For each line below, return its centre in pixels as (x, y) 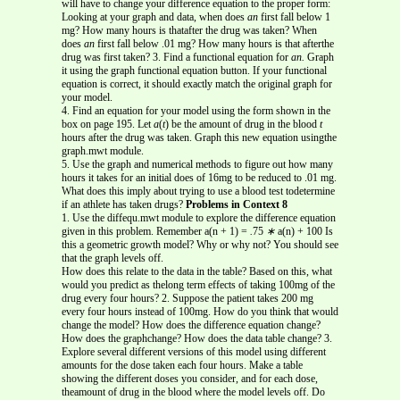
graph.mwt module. (103, 150)
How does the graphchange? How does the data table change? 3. (197, 338)
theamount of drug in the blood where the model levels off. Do (193, 392)
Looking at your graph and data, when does (154, 17)
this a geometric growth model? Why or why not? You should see (200, 244)
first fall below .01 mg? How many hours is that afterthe (216, 43)
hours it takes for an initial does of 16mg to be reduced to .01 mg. (199, 177)
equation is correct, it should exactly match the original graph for (197, 83)
